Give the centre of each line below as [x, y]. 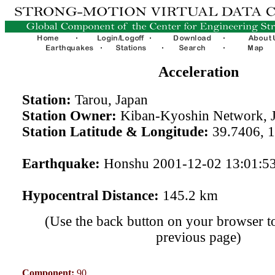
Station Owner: [69, 115]
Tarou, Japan [109, 99]
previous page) [198, 237]
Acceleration [198, 72]
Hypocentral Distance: [90, 195]
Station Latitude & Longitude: [115, 131]
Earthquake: [61, 163]
